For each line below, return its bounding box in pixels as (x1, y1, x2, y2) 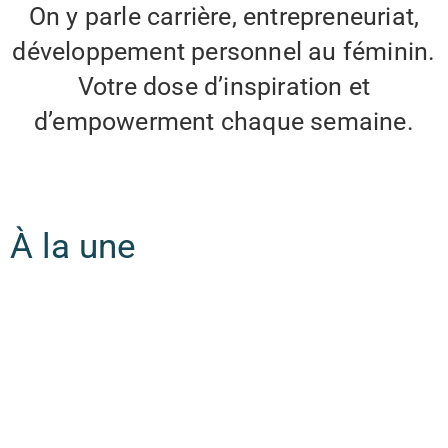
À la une (10, 226, 136, 268)
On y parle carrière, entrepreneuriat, (28, 2, 420, 32)
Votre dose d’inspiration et (77, 72, 371, 102)
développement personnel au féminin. (12, 37, 436, 67)
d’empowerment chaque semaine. (34, 107, 414, 137)
